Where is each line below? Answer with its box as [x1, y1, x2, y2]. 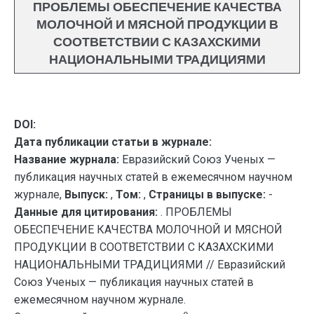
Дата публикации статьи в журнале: [14, 135, 212, 149]
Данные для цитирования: [14, 205, 161, 219]
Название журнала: [14, 153, 119, 166]
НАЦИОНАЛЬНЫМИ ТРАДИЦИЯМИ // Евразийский [14, 258, 285, 271]
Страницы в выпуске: [149, 188, 266, 201]
